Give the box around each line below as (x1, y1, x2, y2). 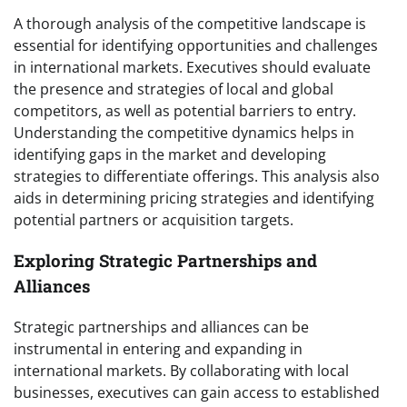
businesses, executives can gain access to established (14, 382, 380, 402)
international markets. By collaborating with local (14, 360, 349, 381)
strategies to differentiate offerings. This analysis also (14, 166, 380, 187)
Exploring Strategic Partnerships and (14, 248, 317, 272)
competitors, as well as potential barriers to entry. (14, 101, 356, 122)
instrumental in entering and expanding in (14, 338, 303, 359)
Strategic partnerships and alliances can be (14, 316, 309, 337)
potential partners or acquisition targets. (14, 210, 293, 231)
